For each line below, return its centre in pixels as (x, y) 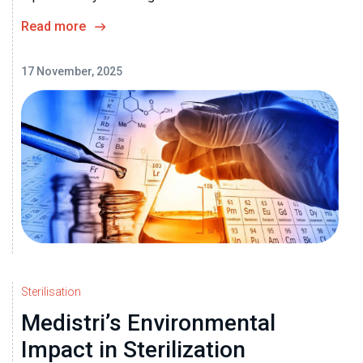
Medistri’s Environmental (148, 322)
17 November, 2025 (72, 72)
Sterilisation (51, 291)
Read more (53, 27)
